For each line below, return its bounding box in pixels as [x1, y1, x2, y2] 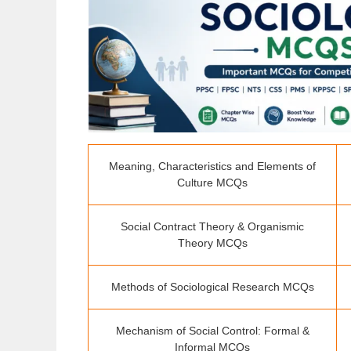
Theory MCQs [177, 237, 248, 250]
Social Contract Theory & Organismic [121, 220, 304, 233]
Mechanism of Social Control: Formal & [115, 324, 309, 338]
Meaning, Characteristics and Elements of [109, 160, 316, 173]
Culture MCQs [177, 176, 248, 190]
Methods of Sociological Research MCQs [110, 280, 314, 294]
